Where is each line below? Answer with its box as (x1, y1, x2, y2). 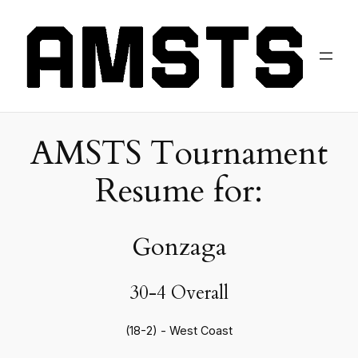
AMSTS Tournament (30, 130, 328, 176)
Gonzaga (131, 229, 227, 264)
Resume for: (95, 168, 263, 213)
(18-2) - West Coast (125, 324, 233, 338)
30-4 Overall (129, 280, 229, 306)
